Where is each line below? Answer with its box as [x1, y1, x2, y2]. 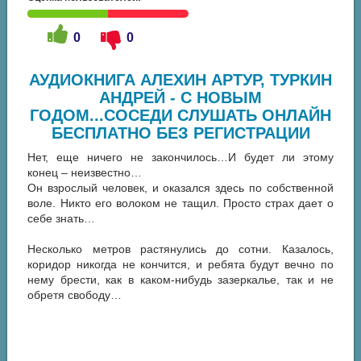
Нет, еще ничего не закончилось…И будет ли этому [27, 151, 334, 164]
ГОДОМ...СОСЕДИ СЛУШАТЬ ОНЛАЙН [30, 106, 331, 125]
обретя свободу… [27, 288, 122, 302]
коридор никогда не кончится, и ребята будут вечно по [27, 258, 334, 272]
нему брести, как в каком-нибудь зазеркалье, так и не [27, 273, 334, 287]
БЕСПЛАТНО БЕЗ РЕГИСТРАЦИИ [51, 124, 310, 143]
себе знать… [27, 212, 96, 226]
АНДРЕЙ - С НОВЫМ [99, 89, 262, 107]
